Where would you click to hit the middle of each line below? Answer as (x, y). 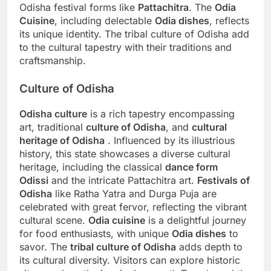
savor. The (45, 247)
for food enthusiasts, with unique (96, 234)
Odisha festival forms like (79, 8)
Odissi (34, 181)
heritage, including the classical (92, 167)
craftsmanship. (53, 61)
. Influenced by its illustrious (170, 141)
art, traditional (53, 127)
